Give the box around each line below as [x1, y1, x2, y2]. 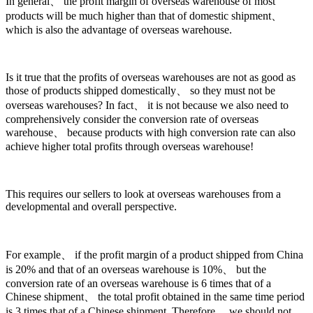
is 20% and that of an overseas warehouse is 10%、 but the [6, 263, 266, 276]
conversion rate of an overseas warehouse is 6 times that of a [6, 277, 271, 290]
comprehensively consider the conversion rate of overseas [6, 113, 259, 126]
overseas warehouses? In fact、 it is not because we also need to [6, 99, 289, 112]
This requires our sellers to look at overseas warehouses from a [6, 188, 281, 201]
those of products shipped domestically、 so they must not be [6, 85, 275, 97]
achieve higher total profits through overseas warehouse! [6, 140, 254, 153]
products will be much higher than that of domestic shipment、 [6, 10, 282, 22]
